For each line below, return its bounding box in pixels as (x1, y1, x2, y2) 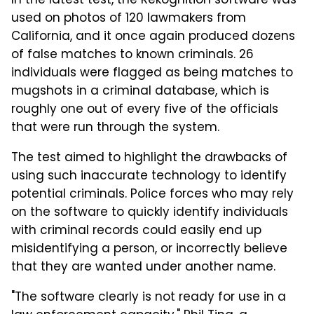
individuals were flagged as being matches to (11, 64, 293, 83)
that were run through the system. (11, 118, 219, 138)
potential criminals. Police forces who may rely (11, 185, 294, 205)
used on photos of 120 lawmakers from (11, 9, 246, 29)
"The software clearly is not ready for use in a (11, 288, 286, 308)
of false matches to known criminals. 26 (11, 46, 254, 65)
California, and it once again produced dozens (11, 27, 295, 47)
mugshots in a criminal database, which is (11, 82, 269, 102)
